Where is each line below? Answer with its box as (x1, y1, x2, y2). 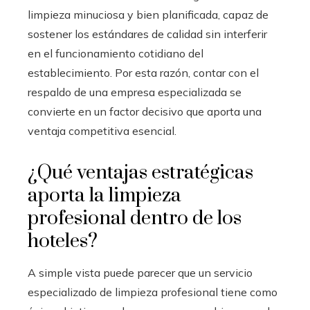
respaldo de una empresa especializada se (28, 84, 241, 99)
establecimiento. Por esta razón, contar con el (28, 65, 259, 80)
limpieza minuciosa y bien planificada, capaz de (28, 7, 268, 21)
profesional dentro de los (28, 206, 241, 230)
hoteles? (28, 228, 98, 253)
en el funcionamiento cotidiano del (28, 46, 203, 60)
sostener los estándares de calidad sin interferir (28, 26, 267, 41)
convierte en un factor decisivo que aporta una (28, 104, 262, 118)
